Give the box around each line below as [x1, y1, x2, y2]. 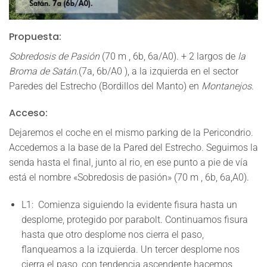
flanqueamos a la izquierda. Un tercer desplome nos [21, 244, 240, 256]
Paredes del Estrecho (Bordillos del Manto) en [9, 80, 201, 92]
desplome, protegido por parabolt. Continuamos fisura [21, 214, 248, 226]
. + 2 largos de [176, 50, 238, 62]
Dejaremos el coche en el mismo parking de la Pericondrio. [9, 127, 253, 139]
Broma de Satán [9, 65, 76, 77]
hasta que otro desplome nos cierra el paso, [21, 229, 204, 241]
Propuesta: [9, 29, 61, 44]
